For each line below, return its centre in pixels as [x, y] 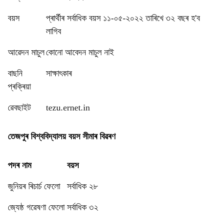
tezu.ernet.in [68, 108]
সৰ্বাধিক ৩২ [83, 207]
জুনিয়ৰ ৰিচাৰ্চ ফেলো [35, 186]
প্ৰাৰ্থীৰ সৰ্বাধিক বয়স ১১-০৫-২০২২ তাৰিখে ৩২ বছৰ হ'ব [123, 18]
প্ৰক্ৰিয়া [19, 87]
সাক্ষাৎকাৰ [59, 73]
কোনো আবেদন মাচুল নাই [80, 52]
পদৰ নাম [20, 165]
